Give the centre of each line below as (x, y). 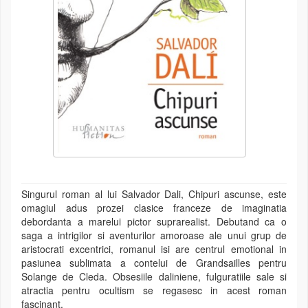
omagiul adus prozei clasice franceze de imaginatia (154, 208)
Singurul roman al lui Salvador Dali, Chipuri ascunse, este (154, 194)
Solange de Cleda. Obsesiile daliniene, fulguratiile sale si (154, 277)
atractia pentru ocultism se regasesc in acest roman (154, 290)
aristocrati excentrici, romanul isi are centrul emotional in (154, 249)
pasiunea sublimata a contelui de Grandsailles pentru (154, 263)
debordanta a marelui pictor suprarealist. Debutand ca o (154, 222)
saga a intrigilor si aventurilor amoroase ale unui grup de (154, 235)
